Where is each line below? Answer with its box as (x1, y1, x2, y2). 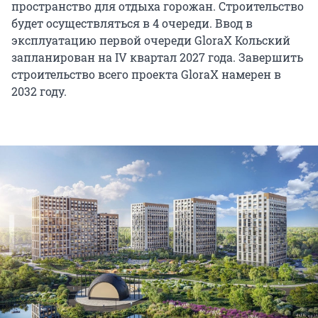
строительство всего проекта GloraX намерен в (11, 66, 281, 82)
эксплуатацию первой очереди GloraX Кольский (11, 32, 290, 48)
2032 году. (11, 83, 67, 99)
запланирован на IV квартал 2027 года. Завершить (11, 49, 303, 65)
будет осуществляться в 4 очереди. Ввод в (11, 15, 253, 31)
